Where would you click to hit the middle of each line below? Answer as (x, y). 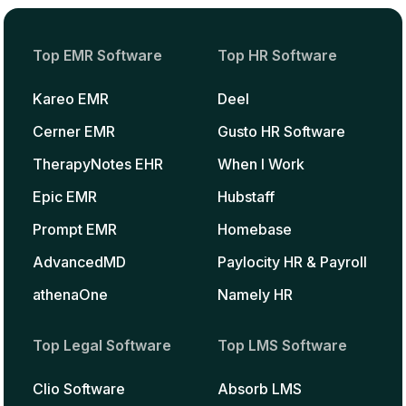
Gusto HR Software (281, 131)
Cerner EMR (74, 131)
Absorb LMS (260, 389)
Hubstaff (246, 197)
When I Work (261, 164)
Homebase (255, 229)
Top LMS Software (282, 345)
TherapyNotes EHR (98, 164)
